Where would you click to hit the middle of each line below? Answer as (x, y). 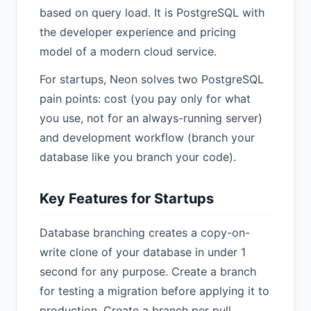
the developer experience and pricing (138, 32)
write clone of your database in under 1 (143, 252)
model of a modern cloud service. (128, 51)
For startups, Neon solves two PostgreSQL (152, 79)
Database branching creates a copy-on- (145, 233)
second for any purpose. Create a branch (148, 271)
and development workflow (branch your (147, 137)
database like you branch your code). (138, 157)
